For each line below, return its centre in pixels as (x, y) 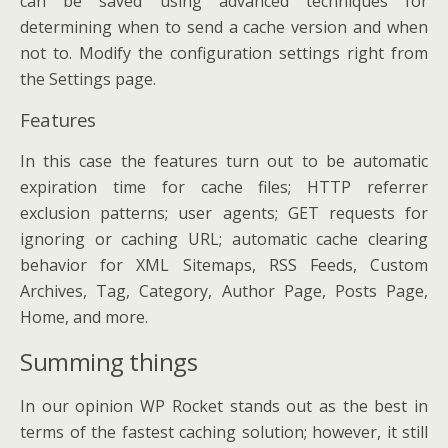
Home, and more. (84, 317)
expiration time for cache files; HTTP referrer (224, 187)
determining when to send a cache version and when (224, 27)
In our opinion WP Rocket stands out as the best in (224, 406)
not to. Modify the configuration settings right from (224, 53)
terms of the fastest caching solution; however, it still (224, 432)
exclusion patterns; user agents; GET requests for (224, 213)
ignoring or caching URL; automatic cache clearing (224, 239)
